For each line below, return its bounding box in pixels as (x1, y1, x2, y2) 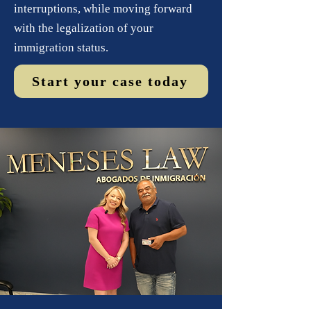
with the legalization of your (14, 22, 153, 35)
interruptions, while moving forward (14, 2, 192, 15)
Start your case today (31, 73, 188, 89)
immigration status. (14, 41, 108, 54)
